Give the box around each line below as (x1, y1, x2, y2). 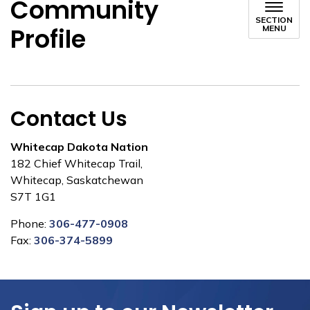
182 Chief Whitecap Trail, (10, 156, 143, 170)
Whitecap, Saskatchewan (10, 173, 143, 187)
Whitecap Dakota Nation (10, 140, 148, 154)
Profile (10, 22, 86, 56)
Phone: (10, 217, 49, 230)
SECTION (255, 15, 293, 25)
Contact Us (10, 104, 127, 134)
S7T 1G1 (10, 190, 56, 203)
